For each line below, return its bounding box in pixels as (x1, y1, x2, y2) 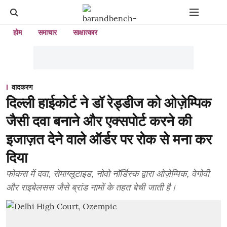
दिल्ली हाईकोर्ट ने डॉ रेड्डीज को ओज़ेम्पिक (6, 94, 211, 112)
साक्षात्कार (73, 28, 97, 37)
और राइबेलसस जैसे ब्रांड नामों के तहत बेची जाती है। (6, 181, 176, 193)
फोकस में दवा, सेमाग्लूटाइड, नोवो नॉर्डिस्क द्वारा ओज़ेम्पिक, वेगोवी (6, 168, 209, 179)
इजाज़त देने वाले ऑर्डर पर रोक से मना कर (6, 130, 212, 148)
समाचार (38, 28, 57, 37)
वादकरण (12, 83, 33, 92)
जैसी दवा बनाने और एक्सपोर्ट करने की (6, 112, 192, 130)
